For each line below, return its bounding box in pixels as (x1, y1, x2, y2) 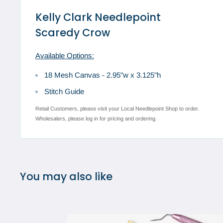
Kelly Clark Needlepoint (35, 10, 161, 25)
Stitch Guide (44, 87, 84, 96)
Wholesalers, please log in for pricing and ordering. (35, 115, 157, 122)
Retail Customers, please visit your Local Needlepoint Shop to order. (35, 106, 199, 112)
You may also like (20, 169, 112, 184)
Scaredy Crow (35, 25, 110, 40)
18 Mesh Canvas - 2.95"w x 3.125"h (44, 70, 161, 79)
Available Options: (35, 51, 94, 60)
